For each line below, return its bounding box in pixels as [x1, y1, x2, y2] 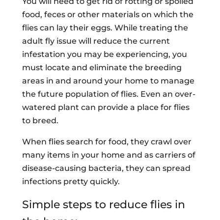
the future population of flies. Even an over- [22, 89, 195, 99]
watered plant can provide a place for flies [22, 103, 190, 112]
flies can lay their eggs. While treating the [22, 23, 188, 32]
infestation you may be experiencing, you [22, 50, 187, 59]
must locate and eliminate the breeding [22, 63, 182, 72]
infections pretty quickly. [22, 177, 120, 186]
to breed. [22, 116, 58, 125]
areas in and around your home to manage [22, 76, 194, 85]
